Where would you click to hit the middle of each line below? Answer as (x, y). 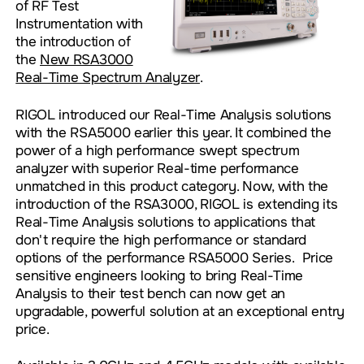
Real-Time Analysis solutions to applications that (166, 221)
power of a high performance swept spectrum (158, 150)
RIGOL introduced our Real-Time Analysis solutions (174, 114)
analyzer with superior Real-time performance (157, 168)
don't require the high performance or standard (161, 239)
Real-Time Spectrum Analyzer (108, 78)
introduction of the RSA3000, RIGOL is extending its (177, 204)
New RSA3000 (87, 60)
